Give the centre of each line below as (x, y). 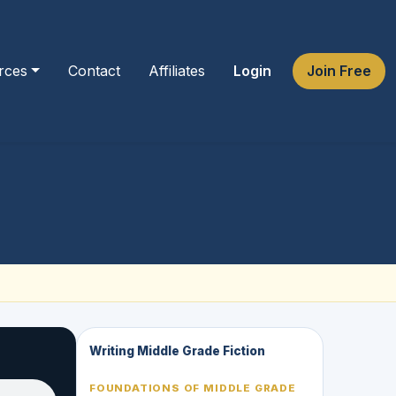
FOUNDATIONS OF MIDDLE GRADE (193, 388)
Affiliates (177, 70)
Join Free (339, 70)
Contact (94, 70)
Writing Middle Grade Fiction (177, 350)
